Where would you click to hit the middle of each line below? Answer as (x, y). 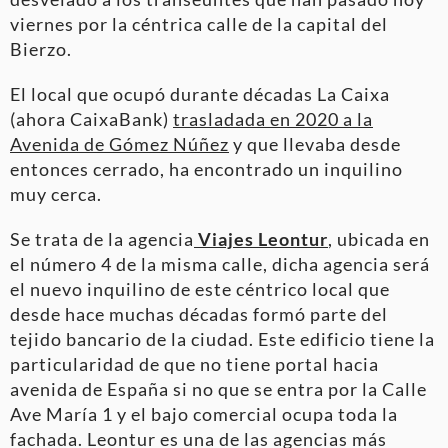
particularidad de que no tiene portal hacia (194, 364)
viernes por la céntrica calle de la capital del (199, 24)
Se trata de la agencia (102, 239)
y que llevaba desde (315, 144)
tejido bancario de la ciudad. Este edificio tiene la (222, 339)
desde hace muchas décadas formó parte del (199, 314)
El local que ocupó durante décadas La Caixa (200, 94)
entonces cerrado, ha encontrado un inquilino (206, 169)
